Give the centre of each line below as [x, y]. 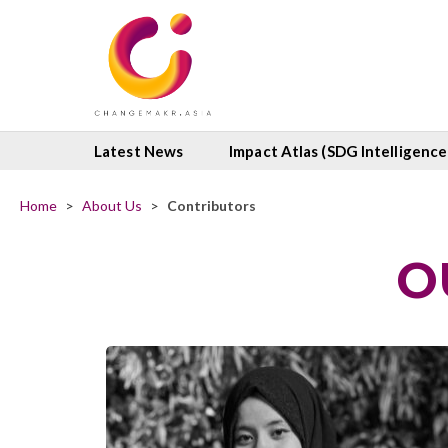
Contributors [211, 206]
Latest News [139, 151]
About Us [112, 206]
